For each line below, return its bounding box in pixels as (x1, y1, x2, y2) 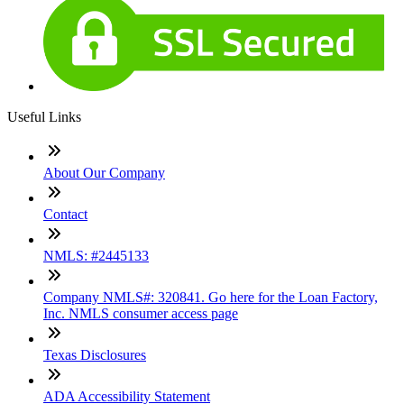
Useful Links (7, 108, 81, 124)
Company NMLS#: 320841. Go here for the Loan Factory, (43, 289, 378, 305)
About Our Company (43, 164, 165, 180)
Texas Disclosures (43, 346, 146, 363)
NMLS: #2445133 (43, 247, 149, 263)
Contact (43, 206, 87, 222)
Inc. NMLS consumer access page (43, 305, 238, 321)
